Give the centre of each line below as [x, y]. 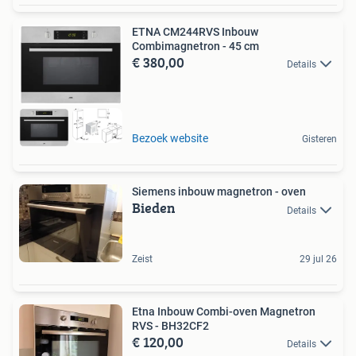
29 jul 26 [318, 259]
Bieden [154, 208]
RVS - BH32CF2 [170, 326]
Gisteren [319, 139]
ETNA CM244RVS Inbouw [195, 32]
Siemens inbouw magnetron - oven [219, 192]
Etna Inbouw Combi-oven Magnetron [224, 312]
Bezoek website [170, 139]
